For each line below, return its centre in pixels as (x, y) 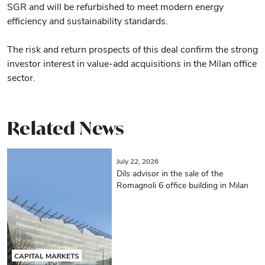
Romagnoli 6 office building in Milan (182, 185)
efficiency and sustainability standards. (88, 21)
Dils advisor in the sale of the (169, 173)
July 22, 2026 (137, 161)
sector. (21, 77)
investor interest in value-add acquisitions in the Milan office (132, 63)
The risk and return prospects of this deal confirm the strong (132, 49)
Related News (66, 128)
